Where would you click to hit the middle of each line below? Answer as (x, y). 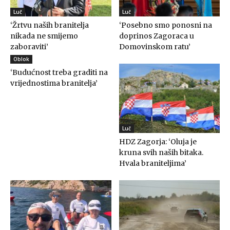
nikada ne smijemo (44, 36)
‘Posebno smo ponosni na (165, 25)
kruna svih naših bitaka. (161, 152)
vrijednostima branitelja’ (54, 83)
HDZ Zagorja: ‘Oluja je (158, 141)
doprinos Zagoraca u (156, 36)
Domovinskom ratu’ (155, 46)
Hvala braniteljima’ (152, 163)
